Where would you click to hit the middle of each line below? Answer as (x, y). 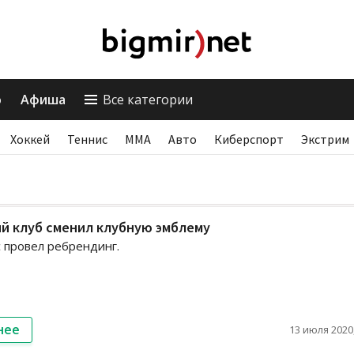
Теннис (87, 139)
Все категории (148, 100)
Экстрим (325, 139)
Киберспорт (249, 139)
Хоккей (30, 139)
